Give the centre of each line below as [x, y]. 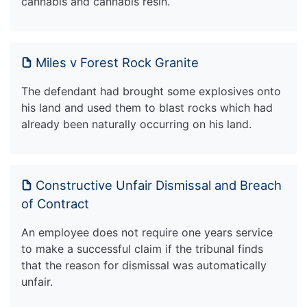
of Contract [55, 203]
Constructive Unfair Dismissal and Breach [159, 185]
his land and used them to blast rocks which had [147, 107]
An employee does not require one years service [147, 232]
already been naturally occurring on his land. [136, 124]
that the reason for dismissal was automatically [144, 265]
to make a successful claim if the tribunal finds [142, 248]
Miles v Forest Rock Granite [117, 62]
